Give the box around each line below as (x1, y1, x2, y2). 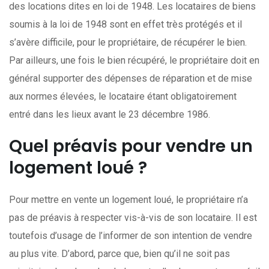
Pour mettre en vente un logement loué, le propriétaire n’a (9, 194, 248, 205)
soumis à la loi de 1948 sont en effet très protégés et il (9, 19, 242, 30)
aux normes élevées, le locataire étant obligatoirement (9, 91, 237, 102)
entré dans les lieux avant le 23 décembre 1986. (9, 109, 210, 120)
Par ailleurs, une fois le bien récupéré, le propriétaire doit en (9, 55, 259, 66)
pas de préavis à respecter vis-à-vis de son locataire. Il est (9, 212, 257, 223)
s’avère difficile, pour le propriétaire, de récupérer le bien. (9, 37, 247, 48)
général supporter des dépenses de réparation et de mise (9, 73, 252, 84)
